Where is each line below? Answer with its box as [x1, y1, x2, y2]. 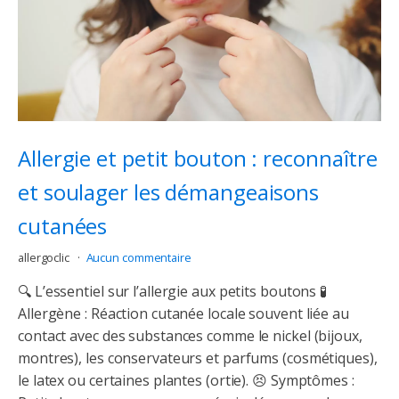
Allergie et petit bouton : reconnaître [18, 143, 379, 174]
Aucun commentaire [85, 249, 191, 266]
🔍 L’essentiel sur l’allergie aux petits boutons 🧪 [18, 281, 328, 302]
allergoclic [18, 249, 72, 266]
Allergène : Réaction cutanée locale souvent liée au [18, 304, 349, 324]
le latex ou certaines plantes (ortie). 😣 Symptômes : [18, 370, 354, 391]
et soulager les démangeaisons [18, 177, 320, 208]
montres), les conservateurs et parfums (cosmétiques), [18, 348, 378, 369]
